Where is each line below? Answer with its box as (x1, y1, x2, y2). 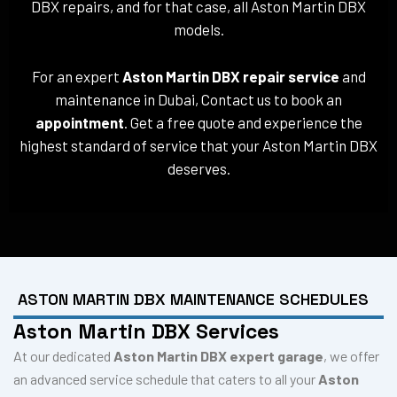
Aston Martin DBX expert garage (113, 347, 323, 365)
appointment (35, 113, 124, 131)
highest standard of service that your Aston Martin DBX (19, 136, 378, 154)
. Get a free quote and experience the (123, 113, 362, 131)
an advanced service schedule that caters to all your (13, 370, 318, 388)
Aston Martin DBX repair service (121, 66, 339, 85)
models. (173, 19, 224, 38)
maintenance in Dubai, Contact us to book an (55, 90, 342, 108)
